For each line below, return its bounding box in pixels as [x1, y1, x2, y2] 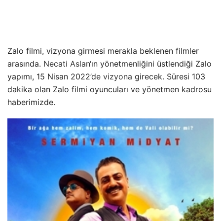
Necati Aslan [43, 59, 90, 69]
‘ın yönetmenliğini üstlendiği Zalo [90, 59, 212, 69]
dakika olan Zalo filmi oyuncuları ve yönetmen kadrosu [7, 84, 212, 95]
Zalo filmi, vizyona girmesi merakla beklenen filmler [7, 46, 199, 56]
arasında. [7, 59, 43, 69]
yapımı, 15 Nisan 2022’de [7, 72, 103, 82]
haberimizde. [7, 97, 55, 108]
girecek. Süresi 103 [132, 72, 205, 82]
